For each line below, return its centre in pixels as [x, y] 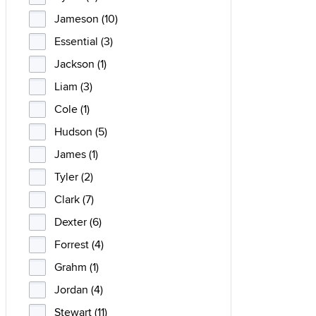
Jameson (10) [86, 19]
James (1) [76, 154]
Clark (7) [74, 199]
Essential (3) [84, 41]
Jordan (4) [79, 290]
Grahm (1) [77, 267]
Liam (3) [73, 86]
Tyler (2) [74, 177]
